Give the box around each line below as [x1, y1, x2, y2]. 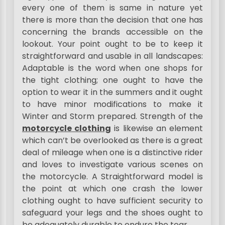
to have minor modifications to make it [22, 98, 203, 110]
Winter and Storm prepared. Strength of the [22, 110, 203, 123]
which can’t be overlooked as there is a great [22, 135, 203, 147]
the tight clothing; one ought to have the [22, 74, 203, 86]
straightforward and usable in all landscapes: [22, 50, 203, 62]
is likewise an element [111, 123, 203, 135]
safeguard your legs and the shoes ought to [22, 207, 203, 219]
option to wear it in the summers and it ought [22, 86, 203, 98]
